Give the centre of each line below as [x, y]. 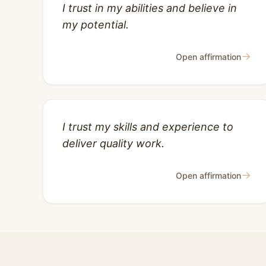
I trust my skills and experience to [148, 127]
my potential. [96, 25]
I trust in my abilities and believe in [150, 8]
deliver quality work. [113, 143]
